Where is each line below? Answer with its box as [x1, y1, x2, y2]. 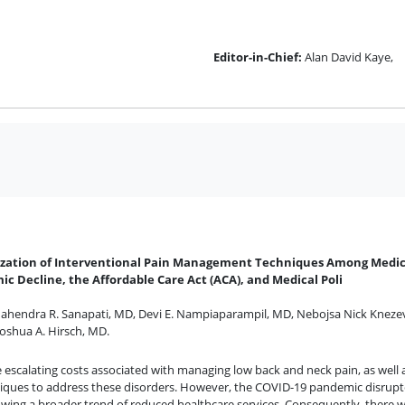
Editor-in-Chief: [213, 48, 302, 65]
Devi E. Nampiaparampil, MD [138, 305, 291, 322]
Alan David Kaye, [305, 48, 393, 65]
